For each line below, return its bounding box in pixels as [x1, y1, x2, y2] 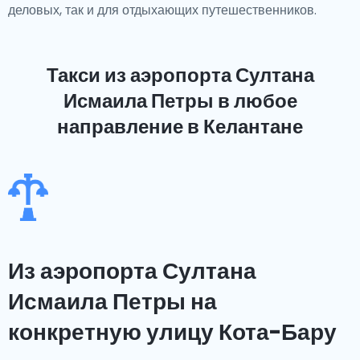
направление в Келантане [57, 113, 303, 140]
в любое [213, 88, 297, 114]
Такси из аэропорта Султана [46, 62, 314, 88]
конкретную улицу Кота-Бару [8, 317, 337, 348]
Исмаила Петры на [8, 286, 217, 317]
